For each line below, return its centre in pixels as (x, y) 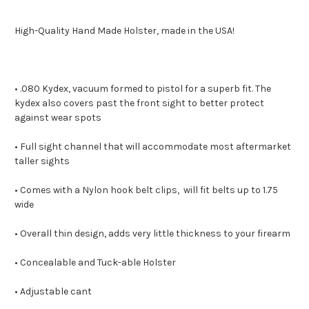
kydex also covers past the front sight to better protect (139, 103)
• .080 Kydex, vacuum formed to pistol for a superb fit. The (143, 89)
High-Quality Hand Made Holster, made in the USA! (124, 31)
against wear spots (58, 118)
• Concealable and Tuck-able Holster (95, 263)
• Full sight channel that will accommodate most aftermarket (153, 147)
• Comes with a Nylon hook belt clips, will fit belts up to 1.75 (146, 190)
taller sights (42, 161)
